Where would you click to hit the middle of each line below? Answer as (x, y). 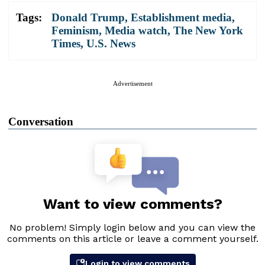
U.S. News (111, 43)
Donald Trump (88, 17)
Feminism (75, 30)
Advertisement (132, 83)
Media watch (136, 30)
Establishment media (181, 17)
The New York (208, 30)
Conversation (41, 121)
